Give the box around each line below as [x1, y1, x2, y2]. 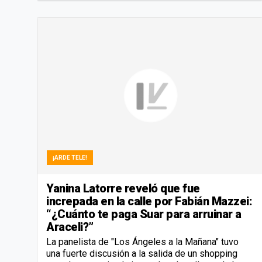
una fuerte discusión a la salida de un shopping [46, 248, 237, 260]
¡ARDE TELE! [53, 154, 87, 161]
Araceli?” [46, 220, 94, 235]
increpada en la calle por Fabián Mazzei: [46, 194, 252, 209]
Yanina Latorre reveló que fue [46, 181, 200, 196]
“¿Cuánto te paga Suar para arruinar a [46, 207, 242, 222]
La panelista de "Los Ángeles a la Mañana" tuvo [46, 236, 239, 248]
